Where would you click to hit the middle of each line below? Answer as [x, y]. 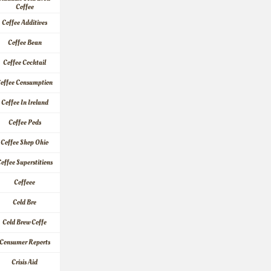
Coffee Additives [24, 23]
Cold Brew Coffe [24, 222]
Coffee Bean [24, 43]
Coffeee [24, 182]
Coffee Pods [24, 122]
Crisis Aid [24, 262]
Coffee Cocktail [24, 63]
